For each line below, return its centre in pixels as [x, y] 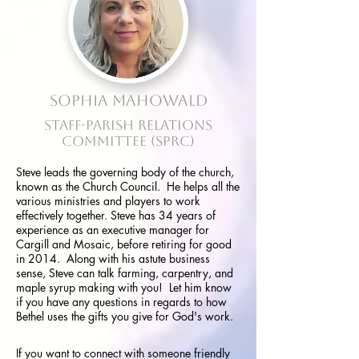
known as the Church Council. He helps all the [128, 186]
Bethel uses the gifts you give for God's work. [125, 316]
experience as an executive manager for [113, 230]
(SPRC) [171, 141]
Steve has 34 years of [161, 215]
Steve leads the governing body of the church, [125, 172]
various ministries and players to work [108, 201]
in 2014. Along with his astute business [113, 258]
